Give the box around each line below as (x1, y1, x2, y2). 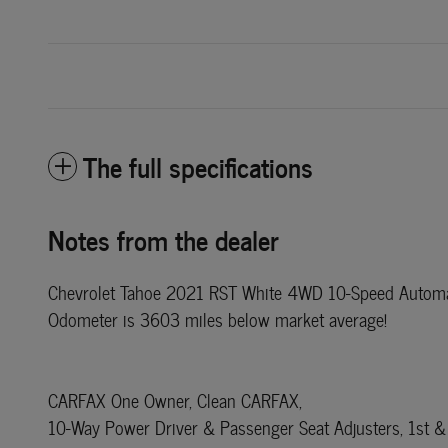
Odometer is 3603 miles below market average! (48, 304, 387, 334)
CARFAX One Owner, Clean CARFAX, (48, 385, 302, 415)
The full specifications (83, 143, 313, 187)
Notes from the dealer (48, 216, 279, 260)
